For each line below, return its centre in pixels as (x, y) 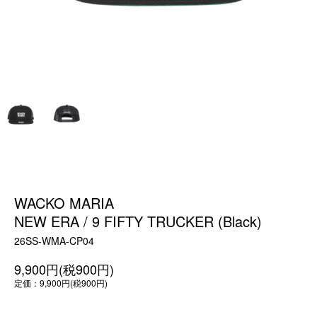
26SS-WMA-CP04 (54, 241)
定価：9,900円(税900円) (61, 283)
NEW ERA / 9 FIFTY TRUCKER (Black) (138, 221)
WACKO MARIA (64, 203)
